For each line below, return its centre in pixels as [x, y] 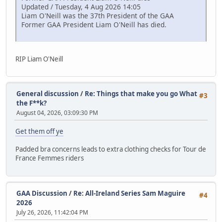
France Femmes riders [50, 158]
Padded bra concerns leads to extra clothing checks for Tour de [111, 149]
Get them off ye [39, 132]
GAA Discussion [43, 193]
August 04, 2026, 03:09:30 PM [57, 113]
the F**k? [31, 103]
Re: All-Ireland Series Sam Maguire [129, 193]
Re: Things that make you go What [141, 94]
